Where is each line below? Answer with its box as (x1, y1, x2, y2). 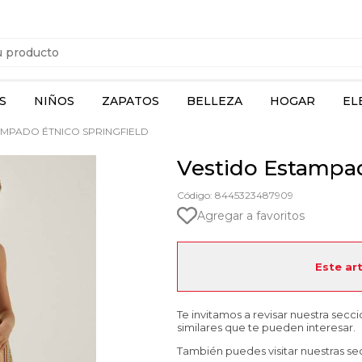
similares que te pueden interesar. (177, 321, 356, 334)
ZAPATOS (102, 94, 159, 108)
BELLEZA (187, 94, 242, 108)
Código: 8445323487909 (177, 189, 293, 201)
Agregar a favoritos (197, 208, 305, 223)
